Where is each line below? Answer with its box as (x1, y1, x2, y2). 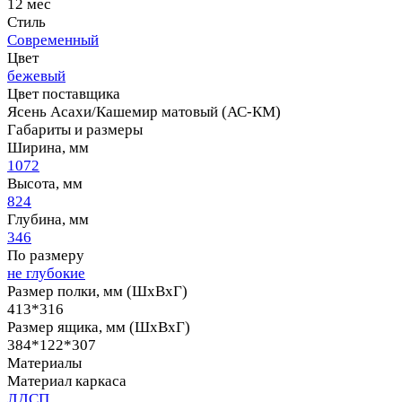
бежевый (7, 66, 66, 84)
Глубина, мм (7, 210, 89, 228)
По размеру (7, 246, 84, 264)
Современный (7, 31, 99, 48)
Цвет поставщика (7, 84, 120, 102)
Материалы (7, 354, 82, 371)
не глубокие (7, 264, 85, 282)
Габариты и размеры (7, 120, 143, 138)
